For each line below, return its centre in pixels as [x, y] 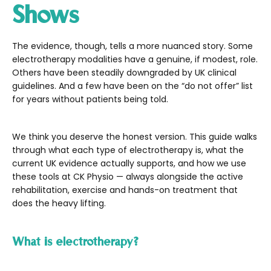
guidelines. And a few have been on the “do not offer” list [132, 86]
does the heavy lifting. [59, 203]
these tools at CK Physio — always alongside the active [128, 176]
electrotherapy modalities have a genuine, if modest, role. [135, 59]
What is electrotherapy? [75, 241]
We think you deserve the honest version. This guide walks [135, 136]
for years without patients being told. [90, 99]
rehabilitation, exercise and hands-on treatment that [125, 190]
